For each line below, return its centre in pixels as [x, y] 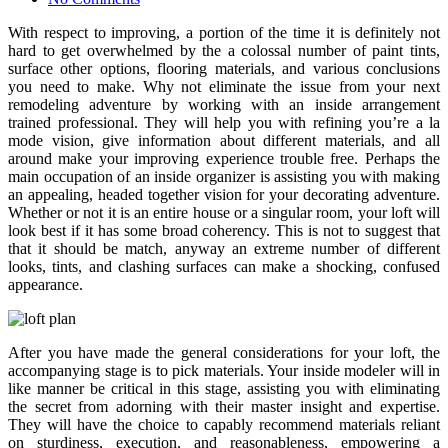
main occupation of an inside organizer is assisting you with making [224, 176]
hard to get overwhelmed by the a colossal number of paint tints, [224, 50]
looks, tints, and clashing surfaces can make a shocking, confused [224, 266]
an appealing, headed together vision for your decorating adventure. [224, 194]
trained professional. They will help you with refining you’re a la [224, 122]
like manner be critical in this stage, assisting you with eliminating [224, 388]
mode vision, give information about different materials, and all [224, 140]
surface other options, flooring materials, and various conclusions [224, 68]
